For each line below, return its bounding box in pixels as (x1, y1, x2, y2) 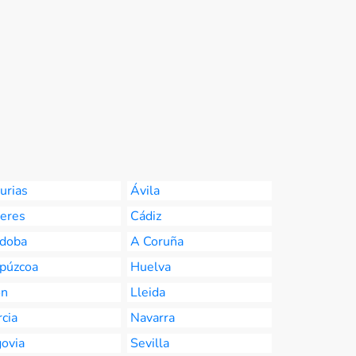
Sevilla (130, 335, 169, 352)
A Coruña (130, 233, 184, 250)
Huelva (130, 258, 171, 276)
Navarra (130, 309, 175, 327)
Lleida (130, 284, 165, 301)
